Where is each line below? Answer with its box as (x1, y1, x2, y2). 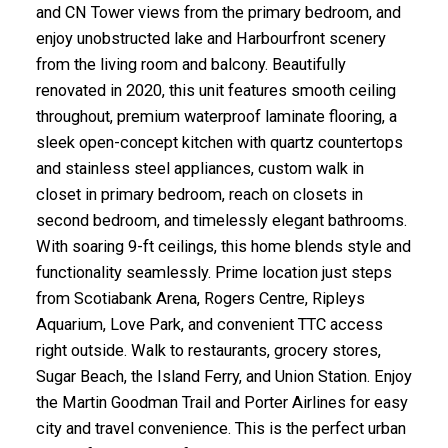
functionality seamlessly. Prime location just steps (35, 263, 392, 283)
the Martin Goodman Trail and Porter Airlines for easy (35, 393, 408, 413)
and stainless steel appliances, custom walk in (35, 159, 364, 179)
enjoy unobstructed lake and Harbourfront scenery (35, 29, 386, 49)
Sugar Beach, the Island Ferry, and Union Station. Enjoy (35, 367, 412, 387)
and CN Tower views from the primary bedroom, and (35, 3, 401, 23)
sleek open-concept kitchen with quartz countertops (35, 133, 403, 153)
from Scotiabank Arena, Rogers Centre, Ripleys (35, 289, 365, 309)
